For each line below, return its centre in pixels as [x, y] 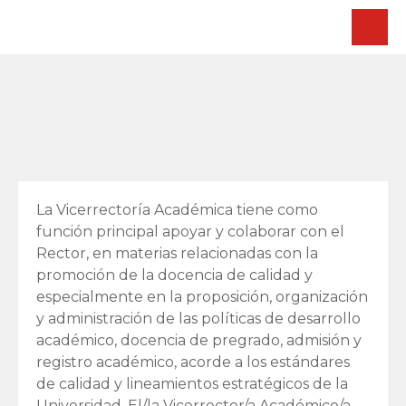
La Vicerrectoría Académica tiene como [177, 210]
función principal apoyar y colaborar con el [190, 232]
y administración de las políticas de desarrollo [198, 319]
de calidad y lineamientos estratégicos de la [192, 384]
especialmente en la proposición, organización [202, 297]
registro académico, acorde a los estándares [193, 362]
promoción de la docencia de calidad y [174, 275]
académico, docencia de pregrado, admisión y [199, 340]
